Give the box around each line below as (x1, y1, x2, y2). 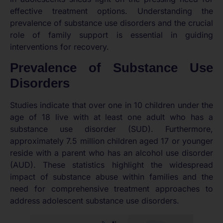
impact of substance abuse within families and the (10, 171, 213, 182)
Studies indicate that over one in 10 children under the (10, 100, 213, 110)
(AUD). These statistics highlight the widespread (10, 159, 213, 170)
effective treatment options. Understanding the (10, 6, 213, 16)
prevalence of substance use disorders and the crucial (10, 18, 213, 28)
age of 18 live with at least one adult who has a (10, 111, 213, 122)
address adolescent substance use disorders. (10, 195, 179, 206)
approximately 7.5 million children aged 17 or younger (10, 135, 213, 146)
